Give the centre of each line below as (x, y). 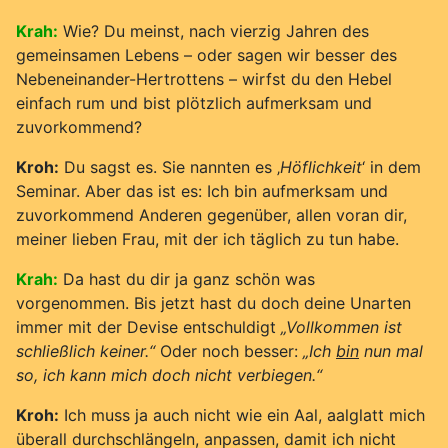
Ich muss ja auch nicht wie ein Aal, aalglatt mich (242, 414)
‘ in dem (391, 166)
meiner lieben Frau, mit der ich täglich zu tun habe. (207, 238)
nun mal (391, 350)
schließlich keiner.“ (85, 350)
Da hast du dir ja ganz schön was (189, 278)
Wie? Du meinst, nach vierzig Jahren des (216, 30)
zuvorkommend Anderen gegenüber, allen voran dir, (211, 214)
